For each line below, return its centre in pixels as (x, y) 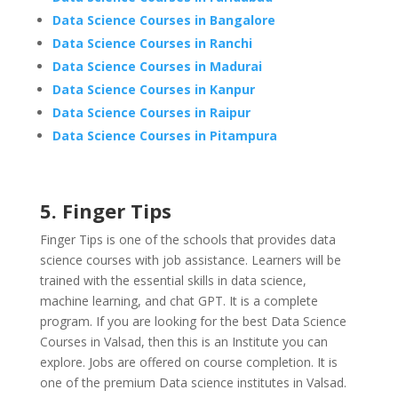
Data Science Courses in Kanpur (153, 90)
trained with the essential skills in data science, (173, 281)
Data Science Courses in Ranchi (152, 44)
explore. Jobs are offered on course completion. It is (188, 362)
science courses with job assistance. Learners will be (190, 260)
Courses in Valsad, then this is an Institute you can (183, 342)
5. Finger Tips (105, 211)
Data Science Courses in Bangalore (163, 20)
